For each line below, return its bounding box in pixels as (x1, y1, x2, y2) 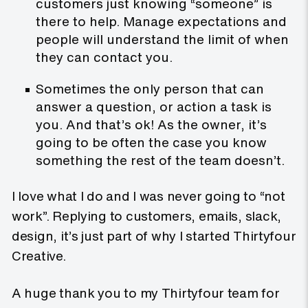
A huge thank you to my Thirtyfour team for (12, 283, 280, 303)
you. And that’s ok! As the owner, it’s (36, 115, 267, 135)
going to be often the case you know (36, 133, 267, 153)
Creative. (12, 246, 66, 266)
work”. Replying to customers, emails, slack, (12, 206, 282, 226)
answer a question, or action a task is (36, 97, 272, 117)
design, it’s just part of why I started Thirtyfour (12, 226, 296, 246)
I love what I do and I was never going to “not (12, 186, 285, 206)
